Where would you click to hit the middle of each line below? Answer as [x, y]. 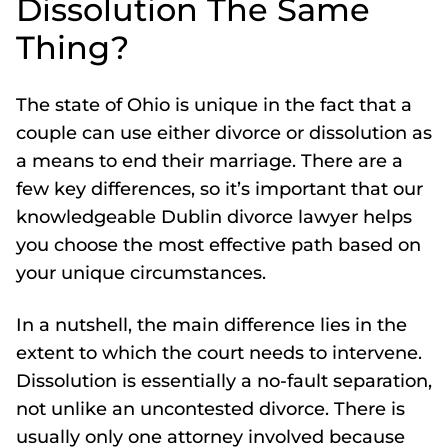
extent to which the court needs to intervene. [219, 353]
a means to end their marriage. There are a [209, 161]
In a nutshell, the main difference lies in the [211, 325]
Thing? [72, 47]
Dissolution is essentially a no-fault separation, [224, 381]
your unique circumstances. [141, 273]
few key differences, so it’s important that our [219, 189]
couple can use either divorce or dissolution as [224, 133]
